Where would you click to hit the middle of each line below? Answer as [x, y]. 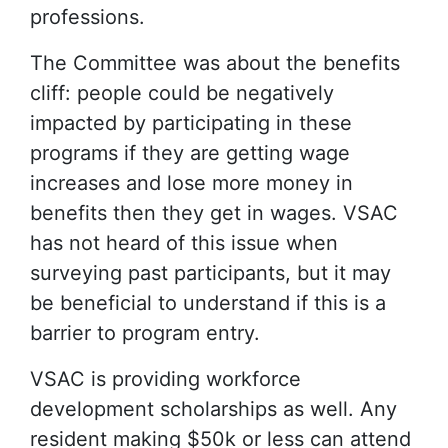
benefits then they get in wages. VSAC [214, 213]
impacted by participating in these [191, 123]
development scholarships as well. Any [213, 409]
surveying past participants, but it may [210, 273]
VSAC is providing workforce [165, 379]
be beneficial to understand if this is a [208, 303]
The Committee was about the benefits [215, 63]
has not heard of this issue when [184, 243]
